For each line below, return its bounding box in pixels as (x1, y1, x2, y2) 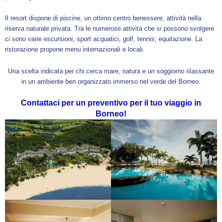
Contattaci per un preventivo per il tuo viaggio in (21, 99, 201, 108)
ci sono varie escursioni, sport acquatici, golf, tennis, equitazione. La (5, 35, 202, 43)
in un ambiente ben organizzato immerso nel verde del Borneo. (21, 77, 201, 85)
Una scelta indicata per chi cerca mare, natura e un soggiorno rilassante (8, 67, 214, 75)
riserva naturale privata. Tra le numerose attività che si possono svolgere (5, 25, 214, 33)
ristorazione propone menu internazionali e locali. (5, 46, 145, 54)
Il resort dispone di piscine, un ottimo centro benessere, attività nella (5, 14, 201, 22)
